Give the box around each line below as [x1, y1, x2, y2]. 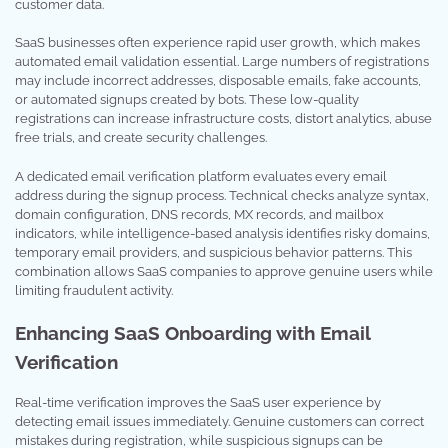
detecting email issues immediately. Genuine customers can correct [15, 413, 424, 429]
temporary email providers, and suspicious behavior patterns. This [15, 244, 412, 260]
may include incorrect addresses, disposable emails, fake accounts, [15, 73, 421, 89]
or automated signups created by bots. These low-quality [15, 92, 359, 108]
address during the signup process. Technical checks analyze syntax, [15, 187, 429, 203]
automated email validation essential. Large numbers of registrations [15, 54, 429, 70]
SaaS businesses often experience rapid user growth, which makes [15, 35, 420, 51]
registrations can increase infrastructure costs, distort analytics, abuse [15, 111, 432, 127]
